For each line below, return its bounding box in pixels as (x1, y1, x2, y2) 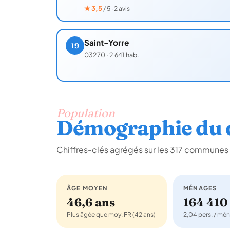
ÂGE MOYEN (67, 184, 108, 192)
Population (56, 105, 115, 120)
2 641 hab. (109, 51, 139, 60)
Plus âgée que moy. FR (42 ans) (67, 210, 156, 218)
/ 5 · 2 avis (103, 5, 130, 13)
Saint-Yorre (84, 37, 129, 48)
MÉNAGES (183, 184, 217, 192)
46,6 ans (67, 195, 115, 209)
